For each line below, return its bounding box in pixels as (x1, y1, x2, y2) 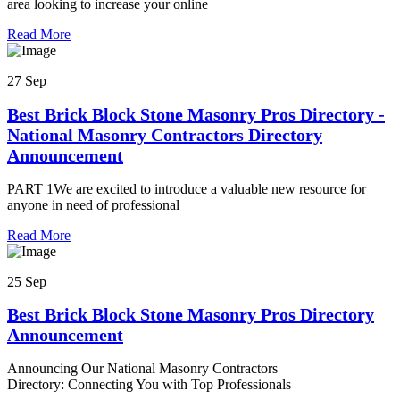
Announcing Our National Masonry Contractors (7, 360, 278, 376)
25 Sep (7, 273, 46, 289)
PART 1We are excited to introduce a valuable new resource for (7, 180, 366, 196)
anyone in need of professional (7, 196, 179, 212)
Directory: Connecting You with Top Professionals (7, 376, 291, 392)
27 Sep (7, 73, 46, 89)
